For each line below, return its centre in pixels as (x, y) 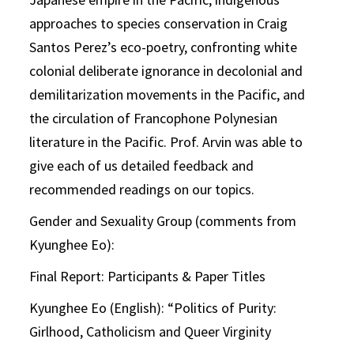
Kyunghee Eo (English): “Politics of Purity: (153, 308)
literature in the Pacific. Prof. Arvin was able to (166, 142)
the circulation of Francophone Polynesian (154, 119)
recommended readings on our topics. (142, 190)
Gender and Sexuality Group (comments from (163, 221)
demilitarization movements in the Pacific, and (168, 95)
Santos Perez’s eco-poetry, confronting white (164, 47)
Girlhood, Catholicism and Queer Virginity (151, 332)
